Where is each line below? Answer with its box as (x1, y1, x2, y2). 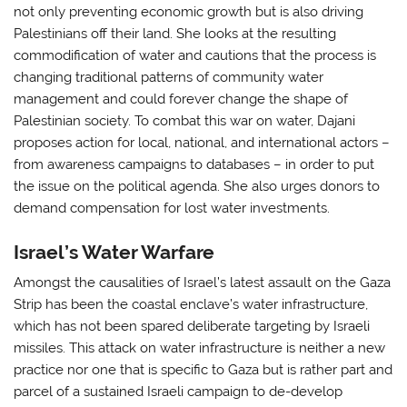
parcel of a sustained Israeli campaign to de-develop (14, 383, 343, 401)
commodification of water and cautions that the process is (14, 47, 377, 65)
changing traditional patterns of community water (14, 69, 324, 86)
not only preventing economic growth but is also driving (14, 4, 364, 21)
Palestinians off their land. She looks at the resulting (14, 25, 337, 43)
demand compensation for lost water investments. (14, 200, 331, 217)
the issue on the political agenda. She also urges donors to (14, 178, 381, 195)
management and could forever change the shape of (14, 91, 349, 108)
